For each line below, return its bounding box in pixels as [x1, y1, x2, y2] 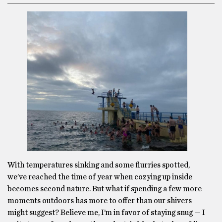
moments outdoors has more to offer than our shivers [7, 196, 192, 205]
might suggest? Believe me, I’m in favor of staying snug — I [7, 208, 205, 217]
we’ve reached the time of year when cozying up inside [7, 172, 192, 181]
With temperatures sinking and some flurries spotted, [7, 161, 190, 169]
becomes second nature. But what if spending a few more [7, 184, 202, 193]
